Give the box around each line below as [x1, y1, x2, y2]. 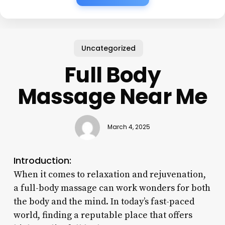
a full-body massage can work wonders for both [13, 182, 210, 194]
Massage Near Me [17, 81, 208, 111]
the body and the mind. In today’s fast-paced [13, 195, 194, 207]
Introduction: [13, 154, 71, 167]
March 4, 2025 [107, 123, 150, 132]
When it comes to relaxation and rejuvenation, [13, 168, 206, 180]
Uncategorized [81, 43, 136, 53]
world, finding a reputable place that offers [13, 209, 192, 221]
